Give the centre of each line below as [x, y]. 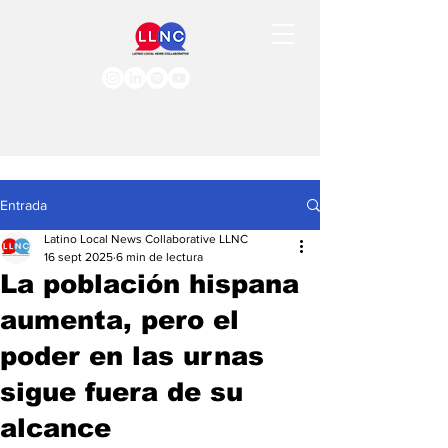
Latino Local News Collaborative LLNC [146, 239]
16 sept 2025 [78, 257]
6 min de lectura [159, 257]
